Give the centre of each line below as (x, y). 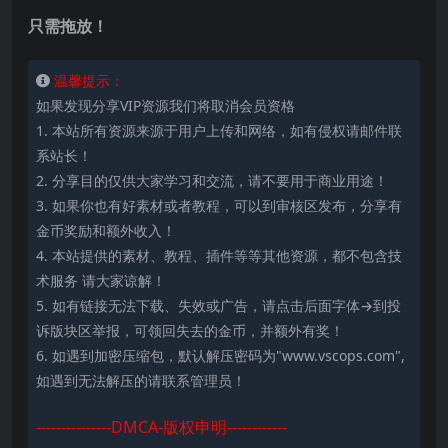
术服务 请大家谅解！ (101, 281)
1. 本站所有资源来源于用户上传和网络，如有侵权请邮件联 (219, 131)
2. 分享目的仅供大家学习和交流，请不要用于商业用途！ (212, 181)
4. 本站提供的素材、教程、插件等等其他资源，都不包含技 (219, 256)
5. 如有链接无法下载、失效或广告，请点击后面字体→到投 (218, 306)
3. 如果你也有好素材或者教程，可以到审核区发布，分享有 (219, 206)
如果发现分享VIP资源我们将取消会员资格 (165, 106)
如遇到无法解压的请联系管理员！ (141, 381)
